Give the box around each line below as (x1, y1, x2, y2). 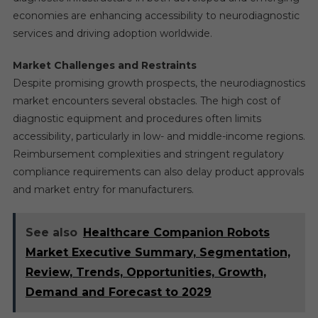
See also (25, 226, 77, 239)
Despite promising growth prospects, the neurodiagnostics (12, 77, 305, 89)
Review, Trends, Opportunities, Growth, (25, 265, 266, 279)
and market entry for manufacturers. (12, 183, 194, 196)
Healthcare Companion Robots (82, 226, 270, 239)
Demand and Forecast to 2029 (25, 285, 212, 299)
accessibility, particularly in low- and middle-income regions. (12, 130, 305, 143)
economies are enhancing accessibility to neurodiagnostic (12, 9, 300, 22)
